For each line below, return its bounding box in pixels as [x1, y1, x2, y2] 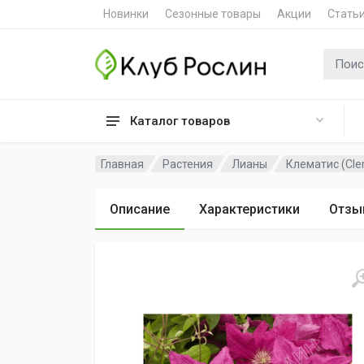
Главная [101, 157, 144, 171]
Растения [162, 157, 214, 171]
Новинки [103, 7, 149, 20]
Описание [110, 201, 170, 217]
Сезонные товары [165, 7, 261, 20]
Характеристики [199, 201, 300, 217]
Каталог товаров [130, 114, 230, 128]
